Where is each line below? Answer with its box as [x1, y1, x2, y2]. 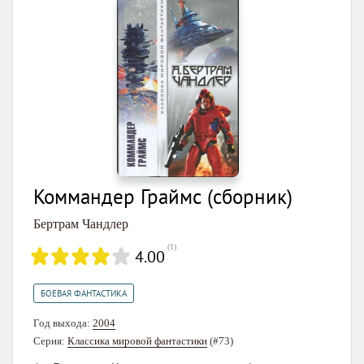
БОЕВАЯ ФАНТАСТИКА [41, 288, 127, 300]
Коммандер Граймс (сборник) [33, 184, 292, 210]
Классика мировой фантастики [67, 335, 207, 348]
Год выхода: [33, 317, 93, 330]
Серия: [33, 335, 67, 348]
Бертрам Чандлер [33, 217, 128, 232]
